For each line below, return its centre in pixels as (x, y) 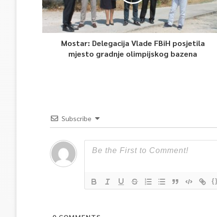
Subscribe (76, 118)
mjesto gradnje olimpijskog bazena (133, 54)
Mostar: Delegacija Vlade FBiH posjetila (133, 43)
